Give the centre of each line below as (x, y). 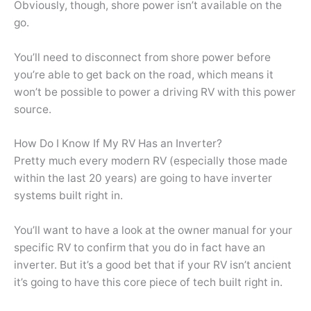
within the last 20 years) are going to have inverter (143, 178)
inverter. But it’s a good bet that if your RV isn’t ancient (153, 265)
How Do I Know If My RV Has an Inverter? (118, 144)
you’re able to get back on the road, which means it (144, 74)
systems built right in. (68, 196)
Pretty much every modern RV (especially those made (151, 161)
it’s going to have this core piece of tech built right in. (148, 283)
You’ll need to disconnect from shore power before (142, 57)
